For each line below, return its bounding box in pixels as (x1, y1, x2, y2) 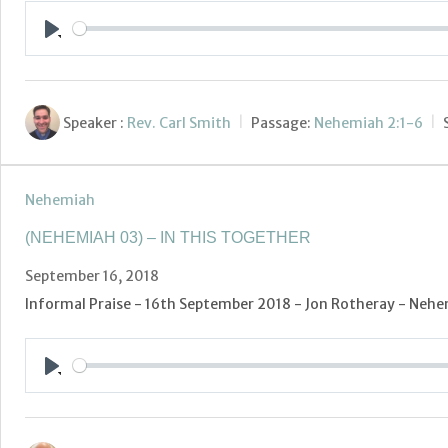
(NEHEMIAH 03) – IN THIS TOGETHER (25, 229, 311, 247)
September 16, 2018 (25, 267, 159, 286)
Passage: (251, 113, 311, 132)
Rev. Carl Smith (127, 113, 231, 132)
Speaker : (63, 113, 124, 132)
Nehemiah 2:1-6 (314, 113, 423, 132)
